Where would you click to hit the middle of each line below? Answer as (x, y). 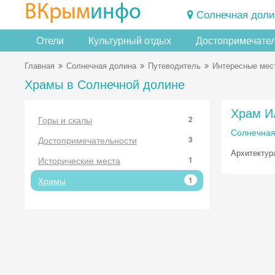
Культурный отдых (130, 40)
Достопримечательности (87, 140)
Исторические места (79, 160)
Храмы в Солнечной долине (105, 84)
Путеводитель (174, 65)
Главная (40, 65)
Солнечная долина (101, 65)
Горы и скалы (65, 120)
